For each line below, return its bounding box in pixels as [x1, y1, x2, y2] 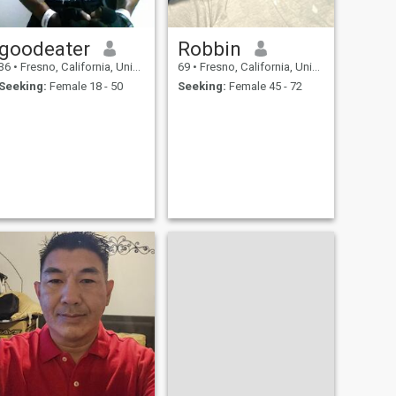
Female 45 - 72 [225, 80, 302, 94]
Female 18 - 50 [46, 80, 123, 94]
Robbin [177, 36, 241, 60]
